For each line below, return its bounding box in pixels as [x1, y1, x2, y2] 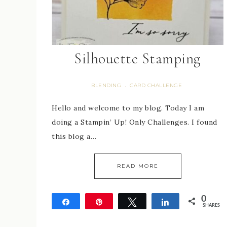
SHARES [202, 203, 220, 208]
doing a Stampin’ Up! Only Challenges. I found [52, 118, 217, 127]
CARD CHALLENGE [130, 82, 182, 89]
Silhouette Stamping [74, 49, 201, 68]
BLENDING [91, 82, 122, 89]
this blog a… [52, 132, 96, 141]
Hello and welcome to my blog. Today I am [52, 103, 204, 113]
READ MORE [117, 163, 159, 170]
